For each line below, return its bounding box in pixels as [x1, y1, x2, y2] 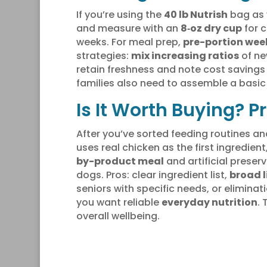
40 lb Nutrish [163, 7, 228, 21]
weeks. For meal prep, [76, 35, 183, 49]
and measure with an [76, 21, 181, 35]
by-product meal [76, 154, 164, 168]
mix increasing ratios [131, 48, 239, 63]
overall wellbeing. [76, 209, 160, 223]
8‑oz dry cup [180, 21, 242, 35]
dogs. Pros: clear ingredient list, [76, 167, 229, 182]
